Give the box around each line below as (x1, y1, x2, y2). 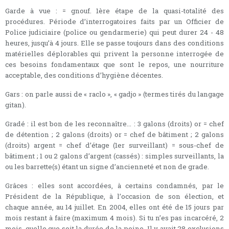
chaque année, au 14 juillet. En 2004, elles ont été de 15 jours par (5, 202, 224, 212)
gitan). (5, 100, 26, 109)
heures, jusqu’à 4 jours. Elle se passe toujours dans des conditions (5, 38, 224, 48)
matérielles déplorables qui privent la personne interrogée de (5, 49, 224, 58)
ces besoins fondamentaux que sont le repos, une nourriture (5, 59, 224, 69)
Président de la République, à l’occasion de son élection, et (5, 191, 224, 201)
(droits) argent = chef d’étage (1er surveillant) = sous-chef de (5, 140, 224, 150)
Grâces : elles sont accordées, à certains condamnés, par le (5, 180, 224, 190)
